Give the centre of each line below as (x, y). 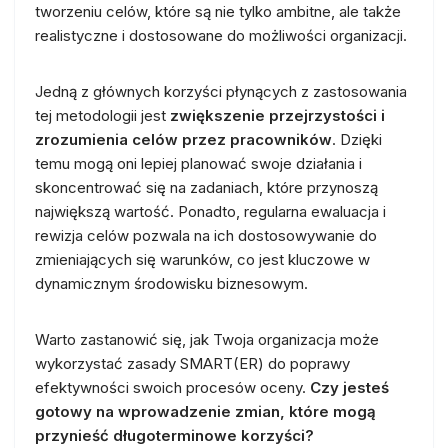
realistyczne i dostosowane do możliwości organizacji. (221, 35)
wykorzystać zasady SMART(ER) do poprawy (192, 363)
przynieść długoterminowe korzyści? (174, 435)
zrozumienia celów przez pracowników (183, 139)
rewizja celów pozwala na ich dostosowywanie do (206, 235)
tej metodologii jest (102, 115)
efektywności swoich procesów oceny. (172, 387)
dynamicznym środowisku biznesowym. (171, 283)
